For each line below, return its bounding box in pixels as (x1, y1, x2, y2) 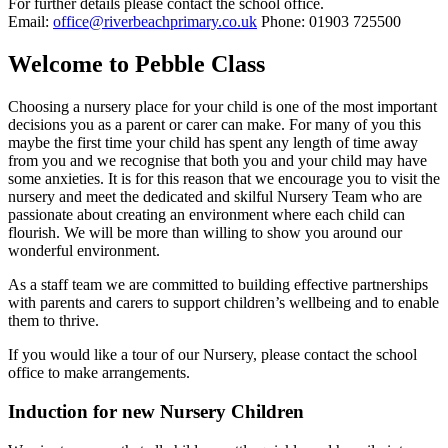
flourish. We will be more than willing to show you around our (8, 224, 402, 242)
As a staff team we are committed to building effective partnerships (8, 276, 428, 294)
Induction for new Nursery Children (8, 401, 304, 422)
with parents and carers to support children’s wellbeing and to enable (8, 294, 439, 312)
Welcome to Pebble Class (8, 51, 265, 78)
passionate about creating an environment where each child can (8, 206, 405, 224)
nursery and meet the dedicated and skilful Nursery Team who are (8, 188, 422, 206)
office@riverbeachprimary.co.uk (53, 13, 257, 31)
